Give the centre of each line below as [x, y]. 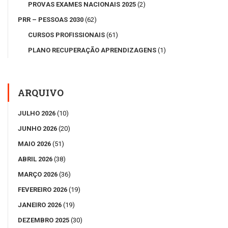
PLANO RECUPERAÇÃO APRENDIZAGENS [92, 50]
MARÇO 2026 [38, 175]
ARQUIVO [41, 93]
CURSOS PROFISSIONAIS [66, 35]
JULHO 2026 [37, 113]
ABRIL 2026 [35, 159]
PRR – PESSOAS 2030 [51, 20]
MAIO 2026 [34, 144]
